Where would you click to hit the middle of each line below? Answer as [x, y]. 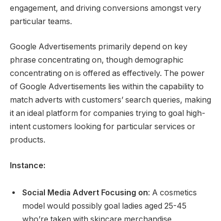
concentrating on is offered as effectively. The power [107, 74]
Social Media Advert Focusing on [85, 193]
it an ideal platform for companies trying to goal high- [108, 113]
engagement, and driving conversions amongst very [106, 8]
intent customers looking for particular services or [103, 127]
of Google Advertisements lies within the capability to [107, 87]
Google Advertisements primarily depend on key [99, 47]
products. [28, 140]
